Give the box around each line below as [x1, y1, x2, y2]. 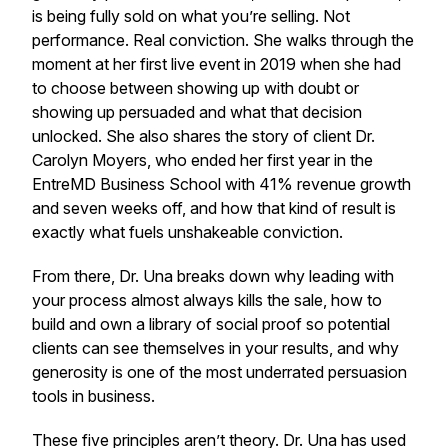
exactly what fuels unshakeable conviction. [32, 222, 343, 242]
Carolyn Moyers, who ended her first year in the [32, 150, 373, 170]
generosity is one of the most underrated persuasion [32, 362, 407, 382]
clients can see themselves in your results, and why [32, 338, 399, 358]
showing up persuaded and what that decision [32, 102, 362, 122]
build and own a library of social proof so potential [32, 314, 390, 334]
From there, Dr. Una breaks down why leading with [32, 266, 394, 286]
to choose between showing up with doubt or [32, 78, 359, 98]
